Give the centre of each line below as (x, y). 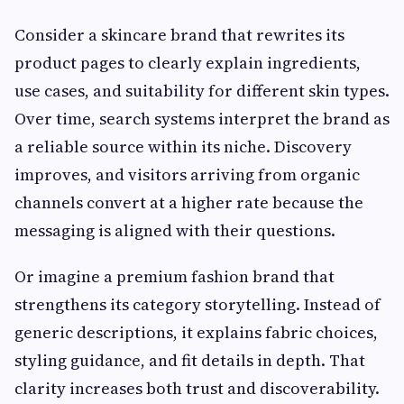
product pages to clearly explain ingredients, (188, 62)
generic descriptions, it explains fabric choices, (196, 332)
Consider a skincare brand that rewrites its (179, 34)
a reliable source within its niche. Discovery (183, 146)
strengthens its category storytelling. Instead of (197, 304)
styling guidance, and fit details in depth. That (190, 360)
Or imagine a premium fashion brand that (174, 276)
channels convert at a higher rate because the (189, 202)
